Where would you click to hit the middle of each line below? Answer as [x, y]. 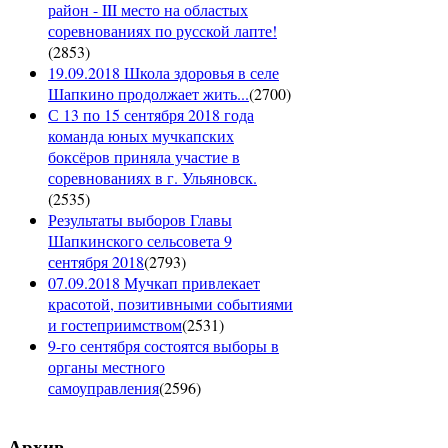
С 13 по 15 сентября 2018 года [151, 115]
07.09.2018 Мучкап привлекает [154, 283]
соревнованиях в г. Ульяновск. [152, 178]
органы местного [106, 367]
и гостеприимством [115, 325]
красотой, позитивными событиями [170, 304]
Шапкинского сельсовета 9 [140, 241]
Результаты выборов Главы [140, 220]
